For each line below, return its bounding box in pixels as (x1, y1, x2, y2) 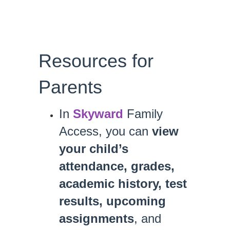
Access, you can (59, 124, 148, 138)
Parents (39, 76, 102, 98)
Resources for (39, 50, 154, 71)
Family (123, 107, 163, 121)
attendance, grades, (59, 159, 175, 173)
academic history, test (59, 177, 187, 190)
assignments (59, 212, 134, 225)
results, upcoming (59, 194, 166, 208)
